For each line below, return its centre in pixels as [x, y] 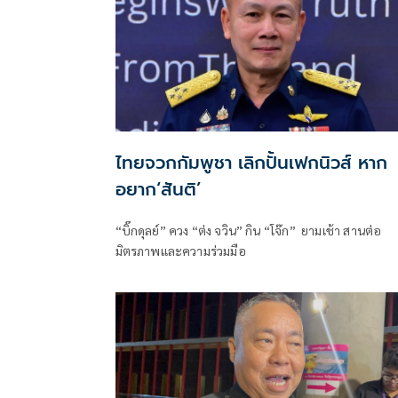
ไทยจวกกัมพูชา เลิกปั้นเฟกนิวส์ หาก [176, 163]
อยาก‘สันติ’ [158, 190]
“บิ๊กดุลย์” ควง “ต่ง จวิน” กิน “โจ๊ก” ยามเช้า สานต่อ [248, 231]
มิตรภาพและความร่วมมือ [180, 251]
